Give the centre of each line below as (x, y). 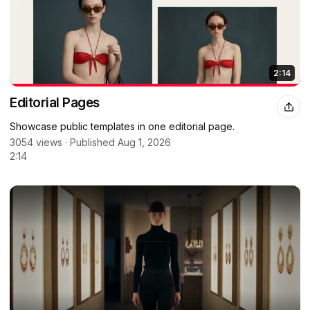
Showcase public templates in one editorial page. (122, 127)
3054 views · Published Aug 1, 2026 (90, 143)
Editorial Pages (55, 103)
